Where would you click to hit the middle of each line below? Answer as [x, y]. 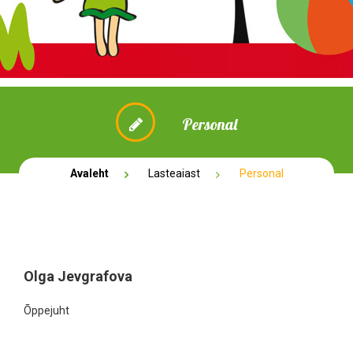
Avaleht [89, 173]
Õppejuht [51, 310]
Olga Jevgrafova [78, 276]
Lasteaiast [174, 173]
